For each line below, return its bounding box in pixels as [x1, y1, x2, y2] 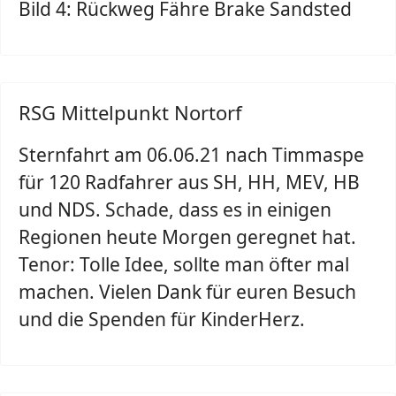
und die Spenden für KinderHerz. [19, 307, 305, 331]
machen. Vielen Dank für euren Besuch [19, 279, 356, 304]
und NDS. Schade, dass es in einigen [19, 197, 331, 222]
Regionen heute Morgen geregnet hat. [19, 225, 356, 249]
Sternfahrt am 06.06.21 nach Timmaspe [19, 142, 364, 167]
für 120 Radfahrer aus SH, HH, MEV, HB [19, 170, 360, 194]
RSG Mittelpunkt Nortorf [19, 99, 242, 126]
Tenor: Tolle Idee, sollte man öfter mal [19, 252, 349, 277]
